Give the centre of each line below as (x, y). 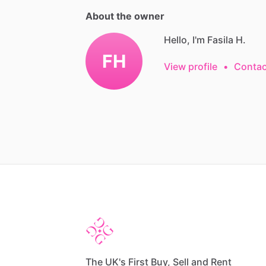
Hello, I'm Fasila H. (205, 39)
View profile (191, 66)
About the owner (125, 16)
